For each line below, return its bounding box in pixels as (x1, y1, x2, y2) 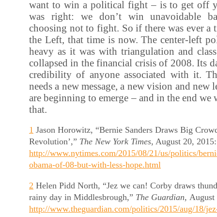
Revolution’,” (29, 137, 79, 147)
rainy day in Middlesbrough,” (29, 192, 136, 202)
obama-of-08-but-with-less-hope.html (29, 160, 161, 170)
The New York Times (79, 137, 151, 147)
